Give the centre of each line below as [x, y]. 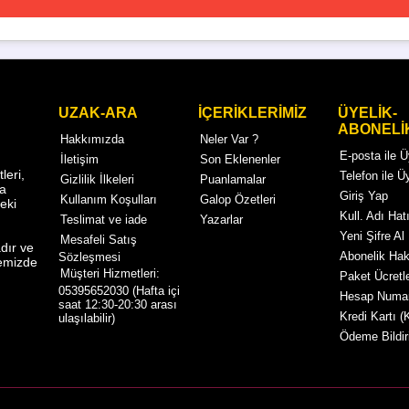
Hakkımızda [92, 139]
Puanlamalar [233, 179]
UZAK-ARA [98, 113]
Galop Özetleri [238, 199]
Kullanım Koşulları [109, 199]
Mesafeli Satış [99, 240]
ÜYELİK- [367, 113]
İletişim [79, 159]
